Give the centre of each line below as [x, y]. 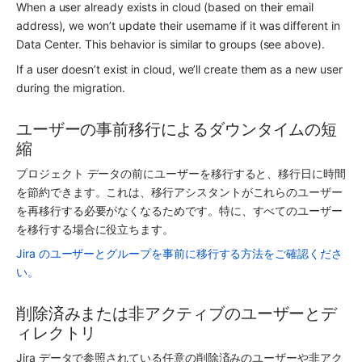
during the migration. [71, 87]
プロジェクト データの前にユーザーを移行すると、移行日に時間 [181, 173]
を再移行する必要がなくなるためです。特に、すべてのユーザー [179, 210]
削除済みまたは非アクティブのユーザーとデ [177, 313]
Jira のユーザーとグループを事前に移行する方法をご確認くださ [179, 253]
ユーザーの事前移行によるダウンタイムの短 [177, 129]
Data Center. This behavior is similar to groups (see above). [170, 44]
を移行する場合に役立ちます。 [97, 229]
